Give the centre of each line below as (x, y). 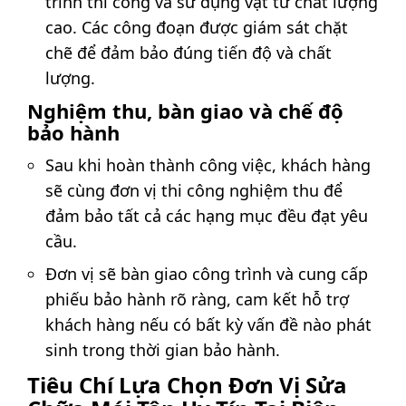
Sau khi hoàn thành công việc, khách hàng (208, 165)
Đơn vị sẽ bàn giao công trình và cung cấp (207, 273)
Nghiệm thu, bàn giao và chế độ (185, 111)
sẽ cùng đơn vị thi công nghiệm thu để (194, 191)
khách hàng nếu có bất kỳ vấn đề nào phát (208, 324)
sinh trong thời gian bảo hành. (163, 349)
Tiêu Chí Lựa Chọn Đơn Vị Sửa (187, 385)
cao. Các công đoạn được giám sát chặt (197, 28)
